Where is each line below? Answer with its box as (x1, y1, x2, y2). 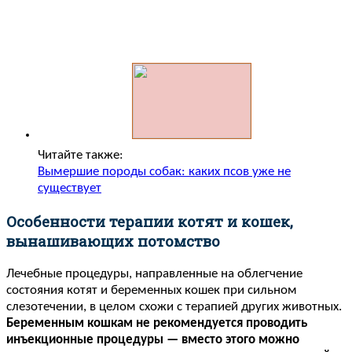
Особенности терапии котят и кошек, (6, 211, 293, 231)
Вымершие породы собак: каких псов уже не (38, 165, 291, 179)
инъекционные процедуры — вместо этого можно (6, 332, 299, 346)
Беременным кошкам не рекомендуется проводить (6, 316, 307, 330)
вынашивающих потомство (6, 230, 220, 251)
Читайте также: (38, 148, 123, 163)
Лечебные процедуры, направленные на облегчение (6, 266, 302, 280)
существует (38, 181, 101, 196)
